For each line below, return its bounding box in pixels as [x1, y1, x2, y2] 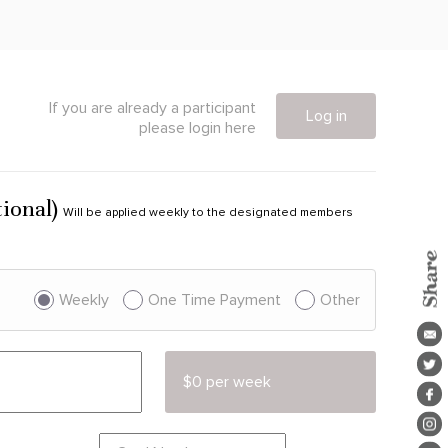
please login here [139, 119, 256, 136]
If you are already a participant [49, 99, 256, 116]
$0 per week [183, 373, 272, 390]
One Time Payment [148, 291, 281, 308]
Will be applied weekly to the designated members [63, 206, 353, 219]
